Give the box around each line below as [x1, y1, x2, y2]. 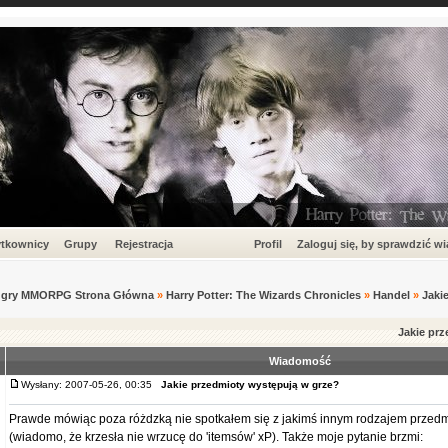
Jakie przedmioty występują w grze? [161, 379, 339, 390]
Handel [373, 289, 410, 301]
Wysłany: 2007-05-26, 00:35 [21, 379, 161, 390]
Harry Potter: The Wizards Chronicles [166, 289, 361, 301]
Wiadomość [268, 355, 331, 367]
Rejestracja [115, 238, 173, 250]
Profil [253, 238, 282, 250]
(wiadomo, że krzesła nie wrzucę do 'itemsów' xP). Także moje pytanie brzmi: [9, 430, 423, 444]
